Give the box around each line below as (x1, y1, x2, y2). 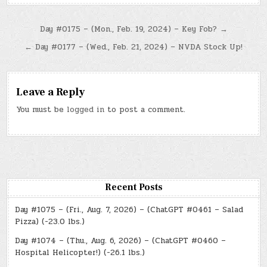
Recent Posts (104, 181, 163, 194)
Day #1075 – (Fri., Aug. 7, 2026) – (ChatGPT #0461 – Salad (15, 204, 244, 216)
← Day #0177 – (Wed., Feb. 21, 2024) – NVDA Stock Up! (24, 41, 243, 54)
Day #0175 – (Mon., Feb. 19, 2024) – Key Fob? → (39, 23, 228, 36)
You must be (16, 104, 67, 116)
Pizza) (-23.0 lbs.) (15, 216, 85, 228)
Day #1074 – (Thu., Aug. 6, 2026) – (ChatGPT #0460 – (15, 235, 226, 247)
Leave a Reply (16, 85, 85, 100)
